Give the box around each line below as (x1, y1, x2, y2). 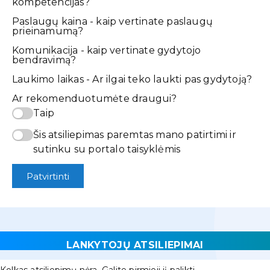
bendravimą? (12, 54, 77, 66)
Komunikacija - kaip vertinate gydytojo (12, 45, 201, 57)
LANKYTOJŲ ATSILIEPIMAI (66, 239, 204, 251)
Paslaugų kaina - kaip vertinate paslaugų (12, 16, 213, 28)
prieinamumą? (12, 25, 84, 37)
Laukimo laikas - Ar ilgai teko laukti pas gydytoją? (12, 74, 253, 86)
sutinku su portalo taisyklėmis (33, 143, 181, 155)
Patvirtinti (27, 170, 69, 182)
